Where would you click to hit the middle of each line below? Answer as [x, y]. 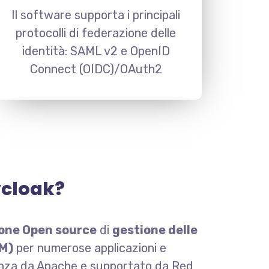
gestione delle [155, 230]
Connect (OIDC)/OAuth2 [96, 69]
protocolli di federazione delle [96, 33]
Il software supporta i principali [96, 15]
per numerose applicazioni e [90, 248]
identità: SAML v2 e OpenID [96, 51]
